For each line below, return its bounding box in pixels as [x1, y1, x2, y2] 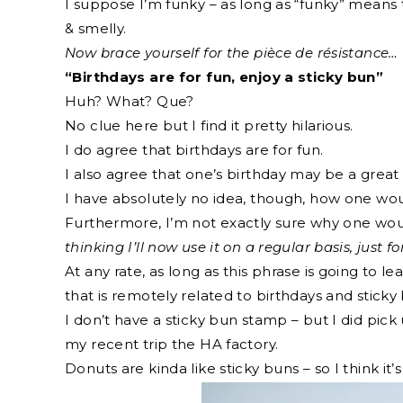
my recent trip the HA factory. [65, 336, 279, 354]
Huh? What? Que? [65, 93, 194, 111]
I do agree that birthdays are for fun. [65, 141, 324, 159]
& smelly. [65, 20, 127, 38]
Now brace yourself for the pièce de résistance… [65, 44, 399, 62]
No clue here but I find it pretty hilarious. [65, 117, 354, 135]
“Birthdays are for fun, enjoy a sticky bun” [65, 68, 384, 86]
